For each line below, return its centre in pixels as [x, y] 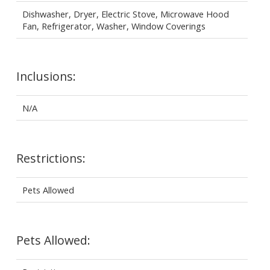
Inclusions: [46, 76]
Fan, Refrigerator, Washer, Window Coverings [114, 26]
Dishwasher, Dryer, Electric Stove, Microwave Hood [125, 14]
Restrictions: [51, 158]
